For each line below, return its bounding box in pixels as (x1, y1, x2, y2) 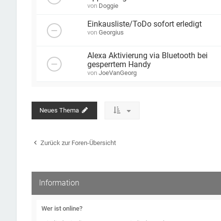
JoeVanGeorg (98, 69, 137, 76)
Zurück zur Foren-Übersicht (40, 139, 116, 147)
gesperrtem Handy (87, 60, 151, 69)
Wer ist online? (41, 204, 82, 212)
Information (38, 178, 79, 187)
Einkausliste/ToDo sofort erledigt (87, 19, 202, 29)
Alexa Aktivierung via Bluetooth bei (87, 51, 208, 60)
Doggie (98, 1, 118, 9)
